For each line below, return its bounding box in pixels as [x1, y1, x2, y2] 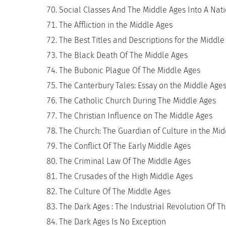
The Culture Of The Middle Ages [59, 187, 171, 196]
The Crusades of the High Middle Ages [59, 172, 193, 181]
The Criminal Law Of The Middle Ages [59, 156, 191, 166]
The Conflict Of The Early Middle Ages [59, 141, 191, 151]
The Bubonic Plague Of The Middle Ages [59, 66, 200, 75]
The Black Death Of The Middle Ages [59, 50, 188, 60]
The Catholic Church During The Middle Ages [59, 96, 216, 105]
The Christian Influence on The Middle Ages [59, 111, 212, 121]
